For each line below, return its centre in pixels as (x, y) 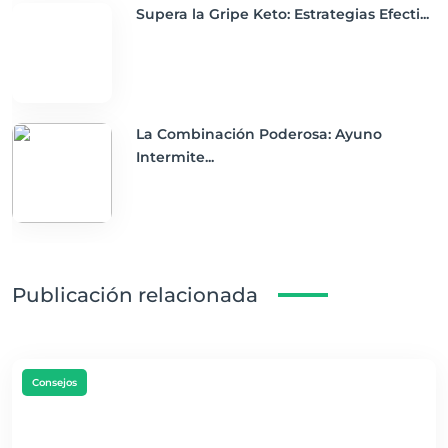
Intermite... (175, 157)
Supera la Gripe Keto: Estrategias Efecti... (282, 14)
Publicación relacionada (135, 295)
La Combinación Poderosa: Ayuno (259, 134)
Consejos (54, 382)
